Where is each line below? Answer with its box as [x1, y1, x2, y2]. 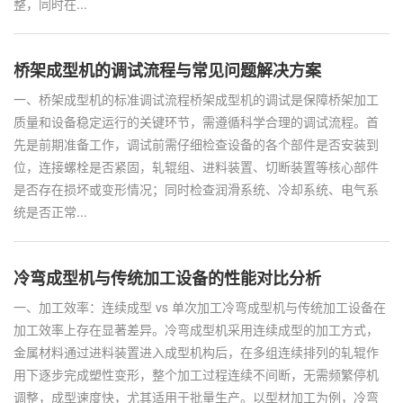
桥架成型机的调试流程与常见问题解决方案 [13, 58, 321, 82]
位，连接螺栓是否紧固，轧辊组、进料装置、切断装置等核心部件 [13, 157, 379, 175]
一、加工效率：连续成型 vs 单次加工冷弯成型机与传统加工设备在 [13, 298, 386, 316]
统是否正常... [13, 202, 87, 220]
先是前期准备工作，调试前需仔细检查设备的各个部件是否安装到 [13, 135, 379, 153]
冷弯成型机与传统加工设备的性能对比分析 [13, 266, 321, 290]
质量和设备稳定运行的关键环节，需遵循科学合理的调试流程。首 [13, 112, 379, 130]
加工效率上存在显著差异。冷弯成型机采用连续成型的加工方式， [13, 320, 379, 338]
